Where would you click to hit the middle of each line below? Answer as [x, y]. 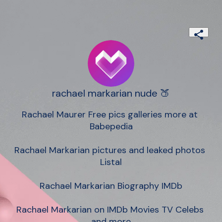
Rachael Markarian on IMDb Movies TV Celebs [110, 210]
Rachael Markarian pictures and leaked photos [110, 150]
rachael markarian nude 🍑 [111, 93]
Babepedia [111, 127]
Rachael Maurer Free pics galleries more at [110, 115]
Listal [111, 162]
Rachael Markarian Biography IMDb [111, 186]
